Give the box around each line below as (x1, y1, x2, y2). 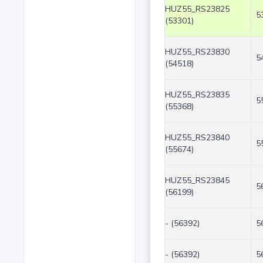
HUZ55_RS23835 (164, 89, 230, 101)
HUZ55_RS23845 (164, 175, 230, 187)
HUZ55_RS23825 (164, 4, 230, 15)
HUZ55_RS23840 (164, 132, 230, 144)
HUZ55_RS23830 (164, 46, 230, 58)
